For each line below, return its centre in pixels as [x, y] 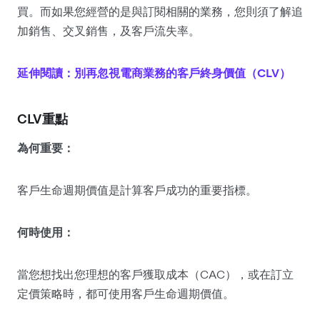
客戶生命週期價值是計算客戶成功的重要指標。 [137, 190]
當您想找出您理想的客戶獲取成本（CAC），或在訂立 [155, 274]
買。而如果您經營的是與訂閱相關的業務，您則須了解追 [160, 11]
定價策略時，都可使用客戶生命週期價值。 [126, 293]
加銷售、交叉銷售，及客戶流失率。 [109, 30]
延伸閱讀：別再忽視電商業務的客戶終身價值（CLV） [154, 72]
